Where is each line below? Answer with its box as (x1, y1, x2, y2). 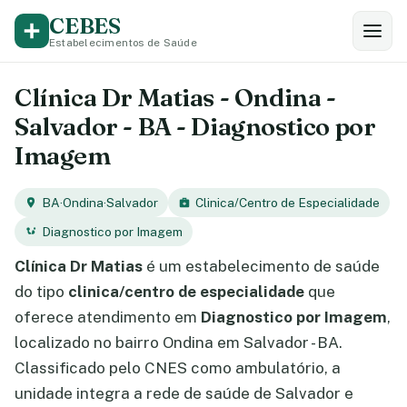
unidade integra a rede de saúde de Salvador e (15, 384, 353, 402)
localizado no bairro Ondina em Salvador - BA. (15, 333, 342, 352)
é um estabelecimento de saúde (143, 257, 380, 275)
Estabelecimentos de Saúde (49, 35, 197, 49)
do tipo (15, 283, 68, 301)
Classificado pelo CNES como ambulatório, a (15, 359, 341, 377)
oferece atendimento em (15, 308, 201, 326)
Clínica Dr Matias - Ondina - (15, 82, 336, 113)
